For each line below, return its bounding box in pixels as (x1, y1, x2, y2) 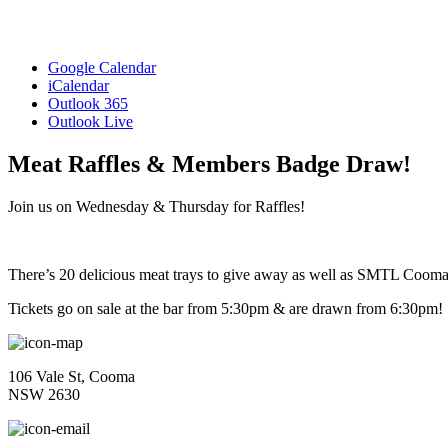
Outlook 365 (48, 94, 128, 112)
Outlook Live (48, 112, 133, 130)
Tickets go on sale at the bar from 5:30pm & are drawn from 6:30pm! (8, 299, 443, 317)
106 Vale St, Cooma (8, 367, 135, 385)
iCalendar (48, 76, 109, 94)
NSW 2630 (8, 385, 80, 403)
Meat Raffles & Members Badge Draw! (8, 150, 411, 177)
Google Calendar (48, 58, 156, 76)
